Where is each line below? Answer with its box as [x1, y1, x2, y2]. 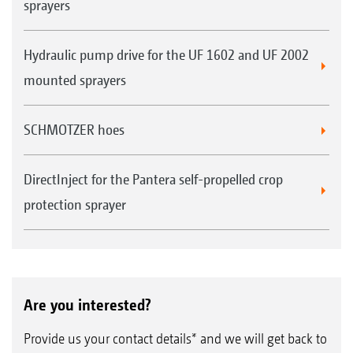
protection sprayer [24, 196, 126, 213]
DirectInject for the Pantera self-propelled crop [24, 171, 283, 188]
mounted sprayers [24, 72, 126, 88]
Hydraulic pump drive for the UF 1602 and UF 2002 [24, 46, 309, 63]
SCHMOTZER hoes [24, 121, 124, 138]
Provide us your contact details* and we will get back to [24, 330, 327, 347]
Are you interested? [24, 295, 151, 314]
